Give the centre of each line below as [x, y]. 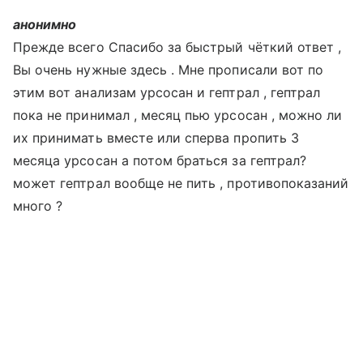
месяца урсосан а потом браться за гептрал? [160, 160]
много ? [38, 206]
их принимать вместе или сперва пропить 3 [156, 138]
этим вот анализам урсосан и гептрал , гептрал [167, 92]
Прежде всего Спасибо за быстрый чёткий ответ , [177, 47]
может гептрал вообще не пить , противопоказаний [181, 183]
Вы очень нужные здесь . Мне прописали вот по [169, 70]
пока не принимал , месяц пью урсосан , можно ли [178, 115]
